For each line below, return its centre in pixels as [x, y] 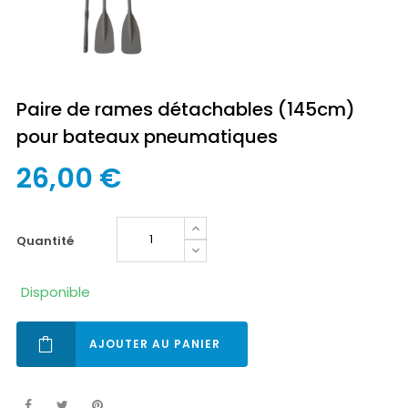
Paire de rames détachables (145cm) [186, 109]
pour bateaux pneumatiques [147, 137]
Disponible [56, 292]
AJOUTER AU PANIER [155, 344]
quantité [50, 241]
